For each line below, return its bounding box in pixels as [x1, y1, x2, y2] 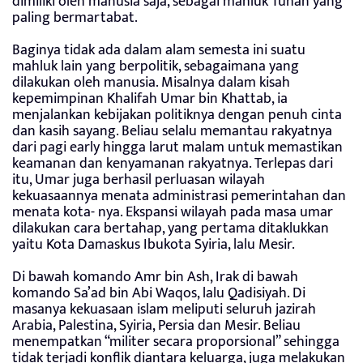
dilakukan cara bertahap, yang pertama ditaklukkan [12, 216, 329, 241]
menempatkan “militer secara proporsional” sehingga [12, 329, 340, 354]
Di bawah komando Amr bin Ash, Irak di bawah [12, 264, 298, 289]
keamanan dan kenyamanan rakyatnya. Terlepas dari [12, 151, 333, 176]
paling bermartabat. [12, 5, 138, 30]
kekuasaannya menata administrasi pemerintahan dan [12, 183, 346, 208]
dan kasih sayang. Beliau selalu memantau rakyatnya [12, 118, 332, 143]
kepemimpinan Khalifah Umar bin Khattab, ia [12, 86, 288, 111]
